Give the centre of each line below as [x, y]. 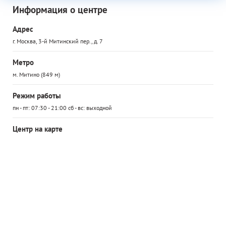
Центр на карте [38, 129]
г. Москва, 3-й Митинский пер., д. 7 [58, 41]
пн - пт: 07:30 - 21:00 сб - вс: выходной [62, 108]
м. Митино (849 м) [36, 74]
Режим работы [37, 96]
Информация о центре [60, 10]
